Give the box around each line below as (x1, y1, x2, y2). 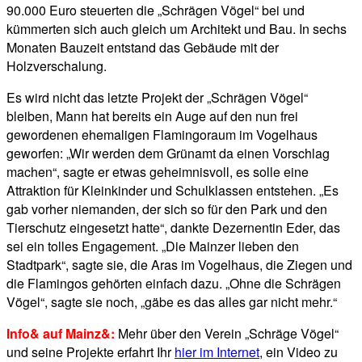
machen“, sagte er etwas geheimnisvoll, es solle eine (6, 162, 309, 182)
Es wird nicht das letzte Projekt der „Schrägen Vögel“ (6, 88, 308, 107)
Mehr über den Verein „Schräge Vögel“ (115, 324, 339, 343)
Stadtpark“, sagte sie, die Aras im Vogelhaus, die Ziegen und (6, 255, 352, 275)
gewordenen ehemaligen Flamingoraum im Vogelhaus (6, 125, 318, 145)
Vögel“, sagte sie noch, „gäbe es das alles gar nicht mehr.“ (6, 293, 337, 312)
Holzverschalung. (6, 57, 107, 76)
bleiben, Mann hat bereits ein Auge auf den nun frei (6, 107, 298, 126)
